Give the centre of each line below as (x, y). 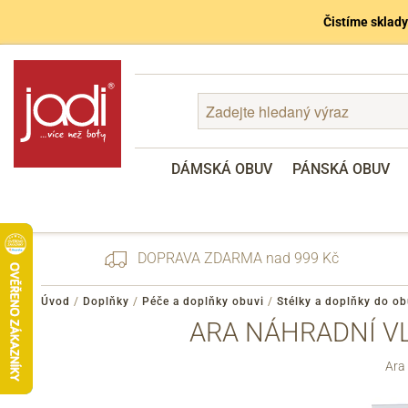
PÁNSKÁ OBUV (341, 169)
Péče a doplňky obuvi (203, 301)
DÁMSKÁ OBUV (221, 169)
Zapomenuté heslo (201, 345)
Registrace (178, 367)
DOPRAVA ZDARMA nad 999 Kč (237, 258)
